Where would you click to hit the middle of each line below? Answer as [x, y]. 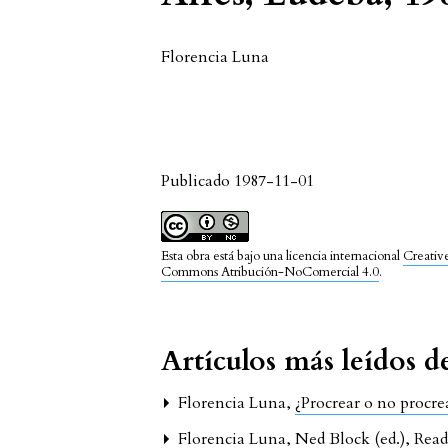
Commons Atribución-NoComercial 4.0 [270, 272]
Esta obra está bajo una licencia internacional [282, 256]
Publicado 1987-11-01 [238, 181]
